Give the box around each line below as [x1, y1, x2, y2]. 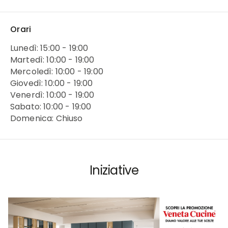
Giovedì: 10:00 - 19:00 [10, 77, 93, 89]
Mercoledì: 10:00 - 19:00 [10, 65, 103, 77]
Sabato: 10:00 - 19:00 [10, 100, 92, 112]
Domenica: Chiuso [10, 112, 83, 124]
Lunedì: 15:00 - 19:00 [10, 42, 89, 54]
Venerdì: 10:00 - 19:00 [10, 89, 95, 101]
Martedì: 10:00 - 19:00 [10, 53, 95, 66]
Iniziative [89, 161, 139, 179]
